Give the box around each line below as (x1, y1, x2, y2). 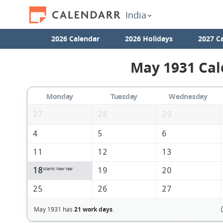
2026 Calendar (51, 34, 100, 43)
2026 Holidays (124, 34, 173, 43)
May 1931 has (33, 205, 74, 214)
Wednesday (169, 92, 208, 102)
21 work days (74, 205, 112, 214)
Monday (46, 92, 74, 102)
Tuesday (110, 92, 138, 102)
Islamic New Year (42, 166, 73, 172)
